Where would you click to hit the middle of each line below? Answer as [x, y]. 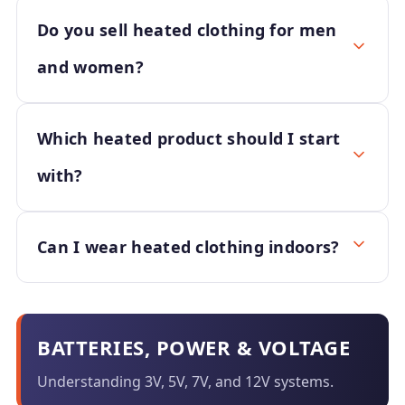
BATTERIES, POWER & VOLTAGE [193, 347]
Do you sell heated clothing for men [187, 30]
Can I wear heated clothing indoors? [188, 247]
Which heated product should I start [189, 138]
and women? [91, 67]
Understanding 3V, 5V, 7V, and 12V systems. [185, 381]
